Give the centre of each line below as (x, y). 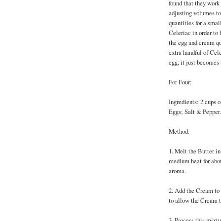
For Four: (180, 82)
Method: (179, 131)
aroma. (177, 171)
